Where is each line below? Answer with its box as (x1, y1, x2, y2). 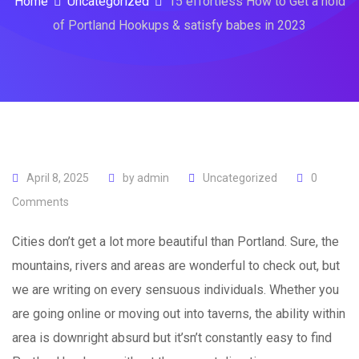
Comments (12, 195, 69, 208)
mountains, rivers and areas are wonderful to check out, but (12, 257, 340, 273)
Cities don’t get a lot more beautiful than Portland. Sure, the (12, 233, 339, 249)
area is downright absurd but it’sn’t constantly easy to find (12, 329, 332, 345)
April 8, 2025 (26, 171, 89, 184)
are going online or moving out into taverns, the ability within (12, 305, 345, 321)
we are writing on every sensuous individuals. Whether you (12, 281, 339, 297)
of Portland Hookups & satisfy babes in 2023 (53, 17, 306, 33)
